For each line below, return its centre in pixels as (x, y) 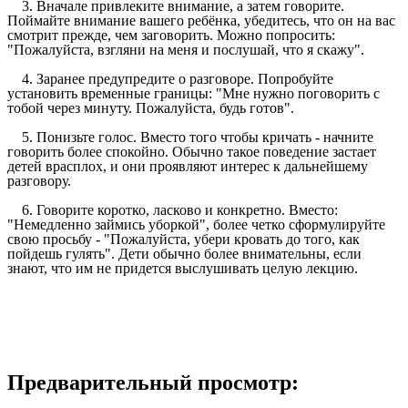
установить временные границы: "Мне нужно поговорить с (194, 94)
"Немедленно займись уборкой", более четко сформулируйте (196, 225)
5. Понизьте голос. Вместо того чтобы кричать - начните (190, 138)
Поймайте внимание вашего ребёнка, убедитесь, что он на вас (201, 21)
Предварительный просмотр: (153, 383)
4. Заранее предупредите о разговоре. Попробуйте (170, 79)
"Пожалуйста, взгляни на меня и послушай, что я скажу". (186, 50)
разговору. (39, 181)
